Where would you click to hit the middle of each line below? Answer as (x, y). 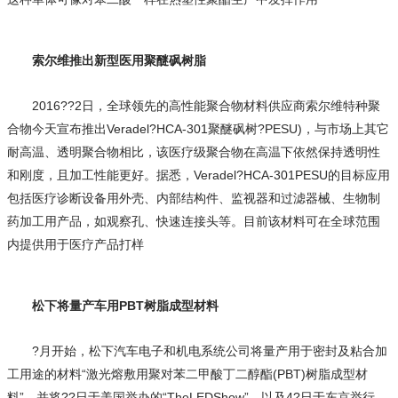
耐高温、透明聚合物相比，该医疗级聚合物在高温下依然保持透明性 (194, 152)
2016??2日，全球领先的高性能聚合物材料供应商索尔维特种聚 (206, 106)
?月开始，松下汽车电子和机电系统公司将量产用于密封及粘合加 (210, 351)
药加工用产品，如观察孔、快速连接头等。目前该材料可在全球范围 (194, 222)
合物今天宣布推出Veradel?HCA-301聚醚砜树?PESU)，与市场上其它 (198, 129)
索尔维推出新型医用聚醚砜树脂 (119, 61)
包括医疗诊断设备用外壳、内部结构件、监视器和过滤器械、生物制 (194, 199)
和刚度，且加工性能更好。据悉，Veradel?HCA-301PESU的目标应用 (199, 175)
